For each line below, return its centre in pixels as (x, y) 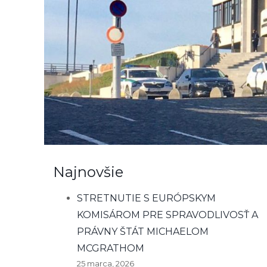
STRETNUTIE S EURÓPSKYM (146, 198)
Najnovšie (88, 172)
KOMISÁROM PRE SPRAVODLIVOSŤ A (167, 215)
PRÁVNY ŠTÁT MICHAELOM (143, 232)
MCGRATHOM (111, 249)
